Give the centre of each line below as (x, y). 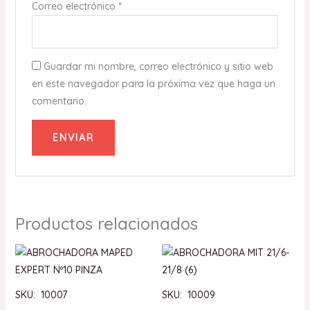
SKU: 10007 (41, 295)
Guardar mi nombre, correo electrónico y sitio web (158, 67)
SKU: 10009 (189, 295)
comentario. (59, 101)
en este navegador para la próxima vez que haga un (153, 84)
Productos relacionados (106, 224)
